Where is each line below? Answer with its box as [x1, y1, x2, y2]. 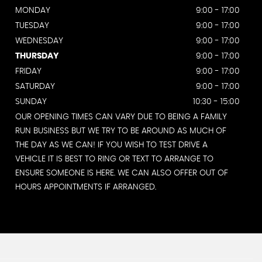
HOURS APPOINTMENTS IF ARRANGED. [15, 183, 156, 191]
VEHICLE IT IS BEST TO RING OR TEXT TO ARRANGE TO [15, 155, 213, 163]
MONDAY [15, 6, 50, 15]
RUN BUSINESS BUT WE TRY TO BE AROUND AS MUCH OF [15, 127, 226, 135]
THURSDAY [15, 52, 58, 60]
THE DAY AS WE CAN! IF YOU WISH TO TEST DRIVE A [15, 141, 208, 149]
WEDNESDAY [15, 37, 63, 45]
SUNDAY [15, 98, 47, 106]
